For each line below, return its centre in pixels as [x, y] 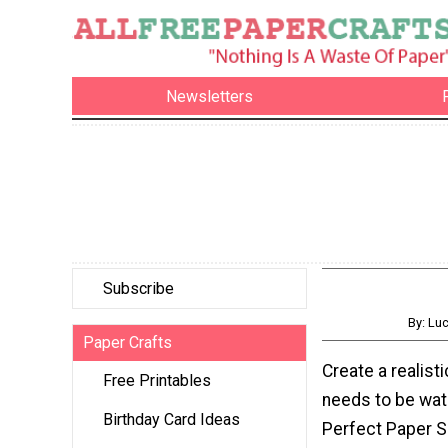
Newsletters [210, 96]
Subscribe [138, 289]
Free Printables [157, 381]
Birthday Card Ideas [171, 420]
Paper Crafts [127, 343]
